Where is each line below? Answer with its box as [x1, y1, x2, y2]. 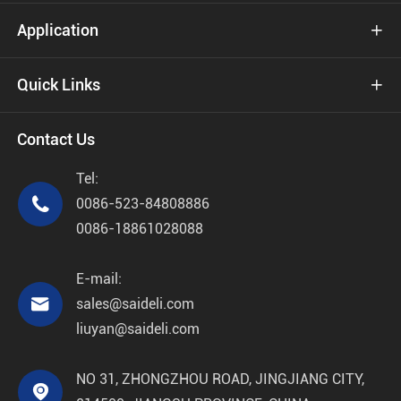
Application [17, 21, 98, 40]
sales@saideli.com [76, 295, 194, 313]
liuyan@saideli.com [76, 320, 200, 338]
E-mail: [76, 270, 122, 288]
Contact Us [17, 130, 95, 149]
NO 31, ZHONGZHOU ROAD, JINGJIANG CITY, [76, 371, 364, 388]
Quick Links [17, 75, 100, 95]
